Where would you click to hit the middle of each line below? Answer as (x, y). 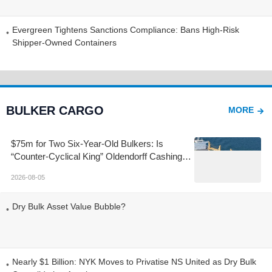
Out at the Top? (41, 169)
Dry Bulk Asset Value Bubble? (69, 206)
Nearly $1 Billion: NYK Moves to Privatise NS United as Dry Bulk (134, 261)
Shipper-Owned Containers (64, 42)
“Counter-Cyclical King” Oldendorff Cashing (97, 156)
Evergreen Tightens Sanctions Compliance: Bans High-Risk (126, 29)
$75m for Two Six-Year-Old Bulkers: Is (87, 143)
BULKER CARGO (55, 110)
